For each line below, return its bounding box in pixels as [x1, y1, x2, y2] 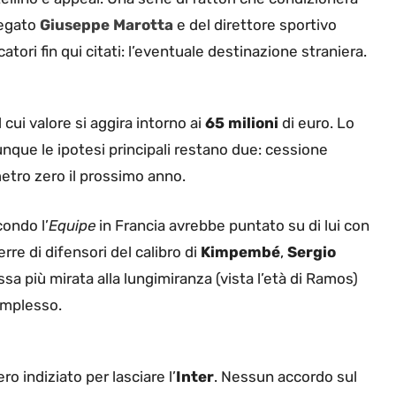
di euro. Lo [278, 114, 354, 133]
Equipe [49, 216, 95, 234]
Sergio [287, 242, 336, 261]
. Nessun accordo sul [214, 368, 357, 386]
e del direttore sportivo [177, 15, 337, 34]
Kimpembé [201, 242, 280, 261]
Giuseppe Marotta [40, 15, 173, 34]
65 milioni [205, 114, 278, 133]
